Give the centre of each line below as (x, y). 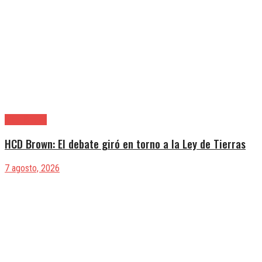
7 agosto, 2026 (32, 168)
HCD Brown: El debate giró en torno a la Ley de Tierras (125, 144)
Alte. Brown (26, 119)
